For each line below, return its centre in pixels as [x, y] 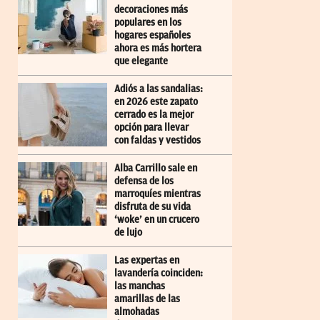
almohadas [137, 312]
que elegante [141, 61]
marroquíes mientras [157, 194]
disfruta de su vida [152, 207]
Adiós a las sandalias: [159, 89]
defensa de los [144, 181]
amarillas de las [147, 299]
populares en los [148, 23]
